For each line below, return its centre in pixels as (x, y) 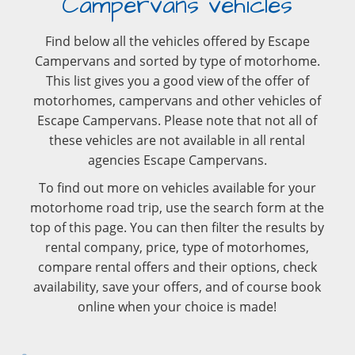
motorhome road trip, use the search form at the (177, 208)
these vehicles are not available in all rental (177, 140)
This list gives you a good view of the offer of (177, 81)
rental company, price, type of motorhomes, (177, 247)
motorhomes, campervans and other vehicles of (177, 101)
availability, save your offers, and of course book (177, 287)
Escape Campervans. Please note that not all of (177, 120)
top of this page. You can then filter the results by (177, 227)
